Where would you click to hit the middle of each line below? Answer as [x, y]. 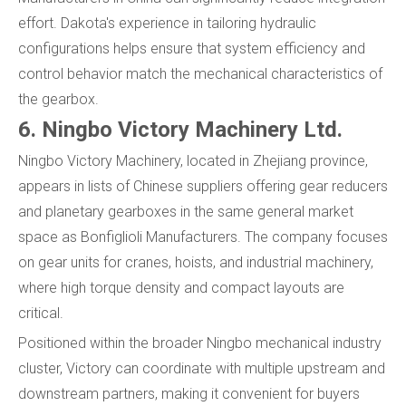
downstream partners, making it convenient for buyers [189, 394]
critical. [41, 314]
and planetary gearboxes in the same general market [186, 212]
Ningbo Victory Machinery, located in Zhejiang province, [193, 161]
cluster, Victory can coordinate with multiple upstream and [202, 369]
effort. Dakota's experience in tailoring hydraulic [167, 24]
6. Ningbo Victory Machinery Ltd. [180, 130]
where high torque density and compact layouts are [181, 288]
